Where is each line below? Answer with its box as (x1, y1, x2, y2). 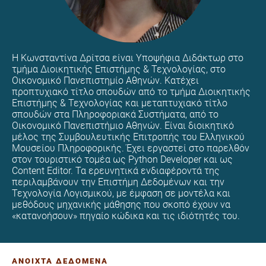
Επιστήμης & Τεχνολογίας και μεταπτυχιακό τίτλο (12, 97, 227, 109)
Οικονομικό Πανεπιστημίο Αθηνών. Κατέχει (12, 75, 199, 87)
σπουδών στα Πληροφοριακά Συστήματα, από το (12, 109, 218, 121)
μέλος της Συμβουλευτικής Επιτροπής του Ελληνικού (12, 131, 245, 143)
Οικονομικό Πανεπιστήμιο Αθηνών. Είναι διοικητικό (12, 120, 234, 132)
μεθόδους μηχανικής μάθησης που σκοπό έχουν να (12, 199, 230, 211)
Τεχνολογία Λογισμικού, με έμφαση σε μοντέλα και (12, 188, 230, 199)
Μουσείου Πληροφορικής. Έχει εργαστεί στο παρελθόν (12, 142, 249, 154)
